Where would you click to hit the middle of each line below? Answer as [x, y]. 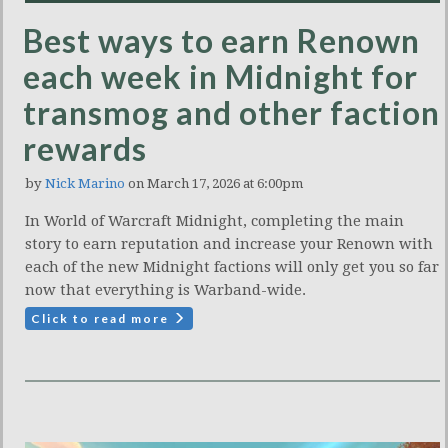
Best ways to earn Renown [221, 41]
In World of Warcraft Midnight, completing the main [214, 221]
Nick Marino [85, 184]
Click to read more [102, 319]
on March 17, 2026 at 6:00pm [214, 184]
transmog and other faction [231, 113]
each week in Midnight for [220, 77]
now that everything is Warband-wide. [165, 290]
